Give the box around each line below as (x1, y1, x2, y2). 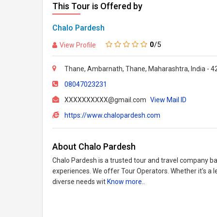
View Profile (60, 41, 96, 49)
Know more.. (107, 178, 145, 186)
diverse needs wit (52, 178, 107, 186)
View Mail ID (150, 96, 186, 104)
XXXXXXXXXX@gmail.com (64, 96, 148, 104)
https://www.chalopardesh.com (64, 111, 160, 119)
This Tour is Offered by (52, 1, 142, 11)
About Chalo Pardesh (52, 141, 136, 152)
